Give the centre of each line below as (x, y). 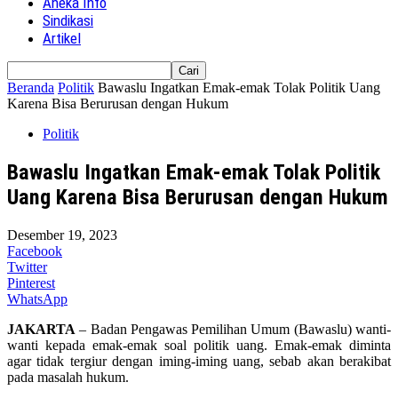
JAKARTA (41, 329)
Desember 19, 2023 (62, 235)
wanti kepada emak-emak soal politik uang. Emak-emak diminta (199, 345)
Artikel (62, 38)
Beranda (31, 88)
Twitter (27, 267)
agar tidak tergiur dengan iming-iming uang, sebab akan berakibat (199, 361)
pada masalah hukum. (68, 377)
